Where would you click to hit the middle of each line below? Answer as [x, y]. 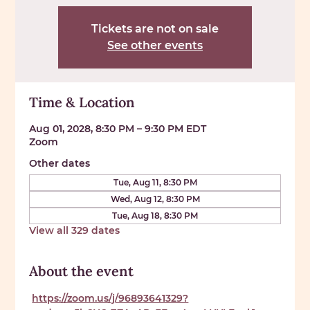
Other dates [60, 163]
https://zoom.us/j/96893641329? [110, 298]
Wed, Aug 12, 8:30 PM [155, 199]
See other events [155, 45]
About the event [82, 271]
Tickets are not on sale [155, 28]
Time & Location [82, 102]
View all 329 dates [75, 230]
